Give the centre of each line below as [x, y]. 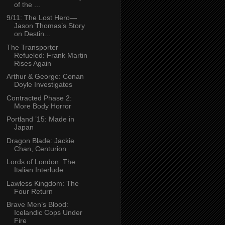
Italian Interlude [38, 170]
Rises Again [32, 63]
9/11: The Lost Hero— [41, 18]
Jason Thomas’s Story [49, 26]
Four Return [33, 191]
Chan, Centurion [40, 148]
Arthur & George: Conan [45, 77]
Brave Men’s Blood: [37, 205]
